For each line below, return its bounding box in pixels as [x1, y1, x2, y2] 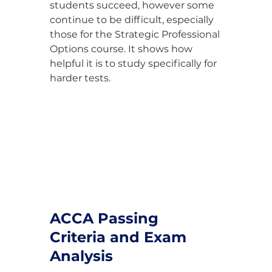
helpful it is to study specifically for [50, 57, 219, 69]
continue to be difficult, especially [50, 13, 216, 25]
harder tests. [50, 72, 110, 84]
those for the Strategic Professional [50, 28, 222, 40]
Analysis [50, 247, 113, 265]
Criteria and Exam [50, 228, 191, 246]
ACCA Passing [50, 209, 163, 228]
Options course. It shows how [50, 42, 195, 55]
